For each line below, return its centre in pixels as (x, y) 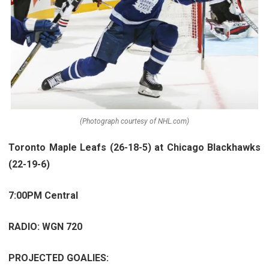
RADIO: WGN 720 (45, 226)
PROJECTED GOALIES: (59, 258)
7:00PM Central (43, 195)
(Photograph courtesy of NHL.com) (134, 121)
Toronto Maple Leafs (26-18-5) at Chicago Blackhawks (134, 147)
